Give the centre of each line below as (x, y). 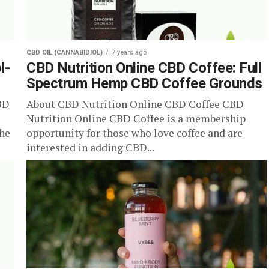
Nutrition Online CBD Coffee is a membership (136, 119)
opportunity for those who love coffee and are (134, 133)
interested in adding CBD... (90, 147)
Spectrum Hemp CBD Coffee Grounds (144, 83)
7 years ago (129, 53)
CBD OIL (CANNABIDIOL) (65, 53)
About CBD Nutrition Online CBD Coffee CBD (135, 104)
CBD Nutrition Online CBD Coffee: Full (144, 68)
